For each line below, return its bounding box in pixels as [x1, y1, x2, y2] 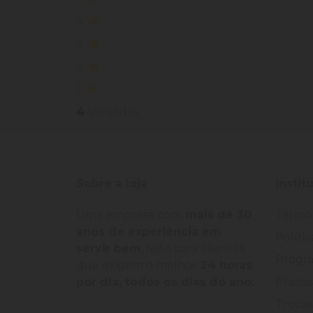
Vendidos [88, 105, 139, 119]
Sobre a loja [76, 177, 147, 191]
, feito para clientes [141, 242, 245, 256]
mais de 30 [182, 208, 252, 222]
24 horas [197, 259, 252, 272]
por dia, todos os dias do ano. [76, 275, 254, 289]
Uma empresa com [76, 208, 182, 222]
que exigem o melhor [76, 259, 197, 272]
